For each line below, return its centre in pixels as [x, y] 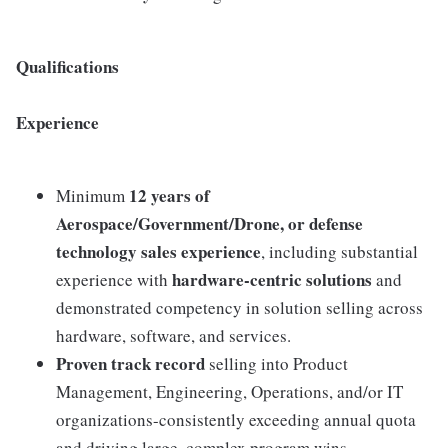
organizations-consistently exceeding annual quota [236, 420]
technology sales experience [158, 252]
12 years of [169, 196]
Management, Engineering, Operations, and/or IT [229, 392]
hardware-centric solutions [272, 280]
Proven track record [130, 364]
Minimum [92, 196]
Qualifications [67, 67]
